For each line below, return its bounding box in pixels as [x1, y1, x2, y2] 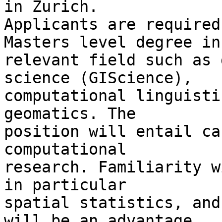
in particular [4, 176, 136, 194]
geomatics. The [4, 105, 145, 123]
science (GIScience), [4, 69, 202, 87]
